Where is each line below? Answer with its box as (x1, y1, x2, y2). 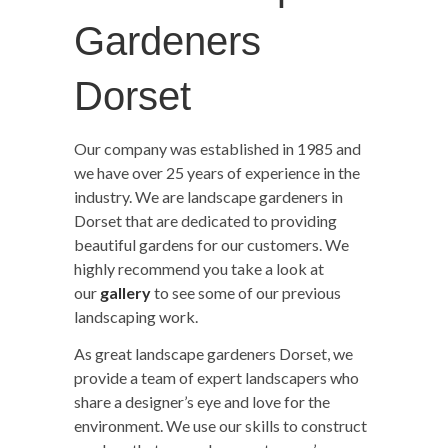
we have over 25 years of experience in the (74, 162, 360, 182)
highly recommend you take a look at (74, 258, 324, 278)
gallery (100, 282, 151, 302)
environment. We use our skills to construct (74, 415, 367, 435)
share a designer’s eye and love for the (74, 391, 330, 411)
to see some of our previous (151, 282, 341, 302)
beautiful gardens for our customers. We (74, 234, 349, 254)
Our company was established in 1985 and (74, 138, 361, 158)
